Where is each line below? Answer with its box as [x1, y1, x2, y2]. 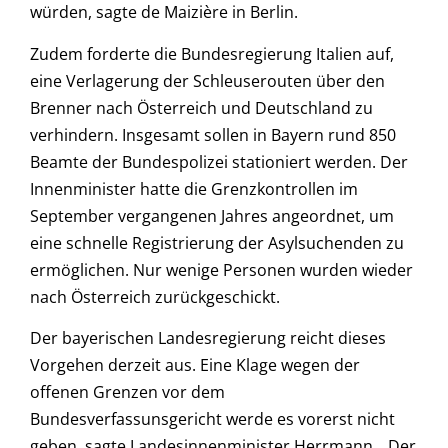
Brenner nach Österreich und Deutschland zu [30, 96, 373, 119]
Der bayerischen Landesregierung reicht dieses [30, 327, 386, 350]
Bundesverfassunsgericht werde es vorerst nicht [30, 408, 395, 431]
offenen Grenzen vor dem [30, 381, 225, 404]
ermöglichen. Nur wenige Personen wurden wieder [30, 258, 413, 281]
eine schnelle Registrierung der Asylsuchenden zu [30, 231, 404, 254]
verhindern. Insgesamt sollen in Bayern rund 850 [30, 123, 396, 146]
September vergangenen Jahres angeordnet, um [30, 204, 394, 227]
